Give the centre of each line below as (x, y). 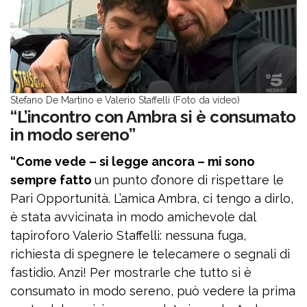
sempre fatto (52, 180)
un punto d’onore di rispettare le (189, 180)
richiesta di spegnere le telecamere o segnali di (150, 254)
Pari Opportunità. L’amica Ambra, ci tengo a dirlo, (152, 198)
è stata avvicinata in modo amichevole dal (133, 217)
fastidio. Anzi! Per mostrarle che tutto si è (131, 272)
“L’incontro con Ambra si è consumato (153, 117)
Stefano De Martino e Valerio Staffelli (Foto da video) (125, 100)
